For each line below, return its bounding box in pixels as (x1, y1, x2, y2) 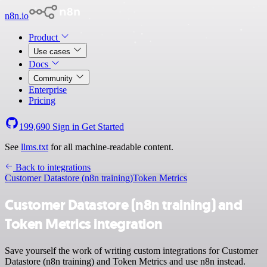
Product (29, 32, 60, 42)
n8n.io (5, 11, 29, 21)
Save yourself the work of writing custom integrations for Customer (5, 245, 258, 256)
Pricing (29, 95, 55, 105)
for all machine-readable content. (48, 142, 173, 152)
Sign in (50, 122, 82, 132)
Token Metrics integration (5, 214, 163, 234)
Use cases (33, 47, 73, 56)
